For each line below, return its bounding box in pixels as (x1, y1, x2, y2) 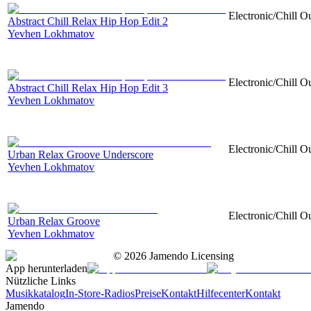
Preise (135, 287, 161, 299)
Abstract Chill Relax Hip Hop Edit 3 (8, 81, 168, 94)
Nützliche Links (6, 274, 76, 287)
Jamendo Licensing (146, 249, 234, 262)
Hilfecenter (196, 287, 245, 299)
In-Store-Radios (65, 287, 135, 299)
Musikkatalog (6, 287, 65, 299)
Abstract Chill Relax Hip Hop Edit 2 (8, 15, 168, 27)
